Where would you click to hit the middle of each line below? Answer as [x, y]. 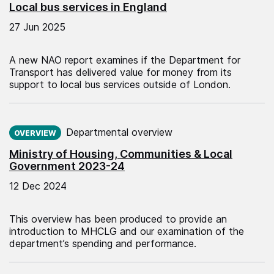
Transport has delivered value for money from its [120, 72]
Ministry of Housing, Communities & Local [121, 154]
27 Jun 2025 [37, 27]
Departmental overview [119, 132]
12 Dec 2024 [38, 186]
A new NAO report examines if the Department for [125, 60]
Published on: [39, 121]
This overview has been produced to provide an [118, 219]
